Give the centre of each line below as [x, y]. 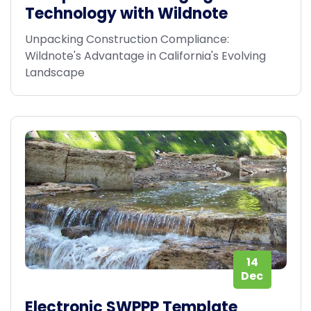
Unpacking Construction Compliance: [127, 39]
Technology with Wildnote [126, 14]
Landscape [54, 72]
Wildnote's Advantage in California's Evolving [145, 56]
